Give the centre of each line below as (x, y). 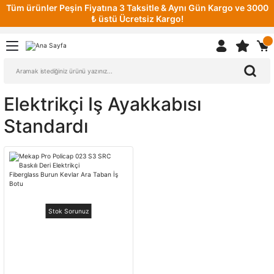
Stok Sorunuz (68, 211)
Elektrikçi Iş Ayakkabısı (102, 104)
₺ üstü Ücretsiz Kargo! (137, 19)
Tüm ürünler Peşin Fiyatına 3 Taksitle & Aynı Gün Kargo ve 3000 (137, 8)
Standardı (46, 126)
